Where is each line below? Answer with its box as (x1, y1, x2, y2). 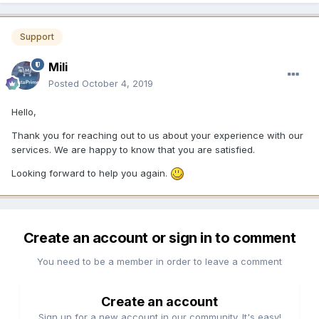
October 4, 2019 (82, 77, 153, 89)
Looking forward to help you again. (11, 167, 170, 179)
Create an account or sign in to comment (23, 229, 296, 246)
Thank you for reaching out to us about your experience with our (11, 129, 303, 141)
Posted (48, 77, 82, 89)
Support (20, 31, 54, 43)
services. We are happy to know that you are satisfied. (11, 143, 255, 155)
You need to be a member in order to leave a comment (37, 255, 282, 267)
